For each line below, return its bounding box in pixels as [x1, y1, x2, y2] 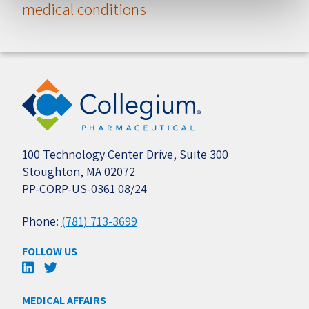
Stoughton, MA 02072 [22, 163, 135, 179]
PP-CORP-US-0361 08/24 [22, 180, 147, 197]
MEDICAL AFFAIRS [22, 292, 106, 308]
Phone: [22, 212, 61, 229]
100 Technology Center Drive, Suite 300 [22, 146, 228, 162]
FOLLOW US [22, 243, 77, 259]
